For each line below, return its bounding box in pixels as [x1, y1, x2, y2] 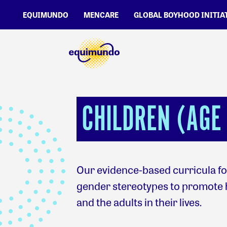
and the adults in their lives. [77, 195, 202, 209]
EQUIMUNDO [23, 10, 68, 20]
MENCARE [84, 10, 119, 20]
